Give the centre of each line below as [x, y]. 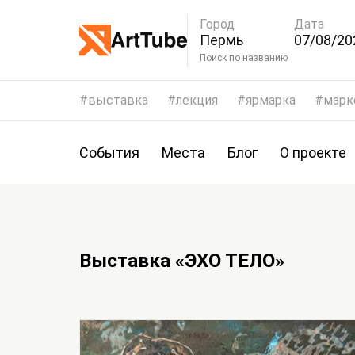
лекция [197, 100]
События [109, 153]
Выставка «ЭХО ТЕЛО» [182, 261]
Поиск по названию [265, 57]
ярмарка [271, 100]
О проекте [313, 153]
